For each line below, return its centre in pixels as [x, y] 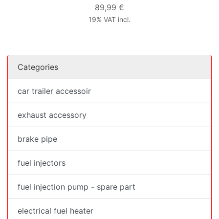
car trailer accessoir [54, 91]
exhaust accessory [52, 115]
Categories [38, 67]
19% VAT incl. [109, 19]
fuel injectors [42, 163]
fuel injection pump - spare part [77, 186]
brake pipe [37, 139]
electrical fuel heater [55, 210]
